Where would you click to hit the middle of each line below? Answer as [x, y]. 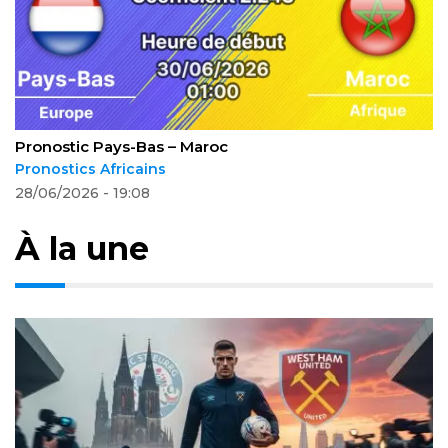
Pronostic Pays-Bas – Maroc [121, 146]
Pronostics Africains [90, 168]
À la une [82, 248]
